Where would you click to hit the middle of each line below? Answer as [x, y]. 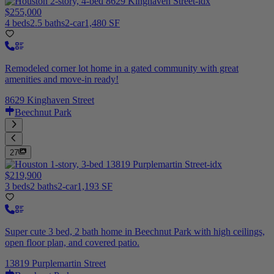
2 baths [44, 187]
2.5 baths [47, 23]
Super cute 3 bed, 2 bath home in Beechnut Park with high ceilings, [135, 232]
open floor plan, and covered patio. [72, 243]
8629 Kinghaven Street [50, 100]
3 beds [17, 187]
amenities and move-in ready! [62, 80]
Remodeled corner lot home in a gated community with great [122, 68]
